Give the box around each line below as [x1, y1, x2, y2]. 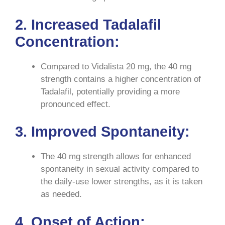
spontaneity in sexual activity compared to [41, 164, 199, 174]
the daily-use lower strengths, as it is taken [41, 177, 202, 187]
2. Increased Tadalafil [15, 16, 161, 33]
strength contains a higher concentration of [41, 74, 201, 84]
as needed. [41, 189, 82, 199]
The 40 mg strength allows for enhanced [41, 152, 191, 162]
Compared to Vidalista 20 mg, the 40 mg [41, 61, 191, 71]
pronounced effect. [41, 99, 110, 109]
